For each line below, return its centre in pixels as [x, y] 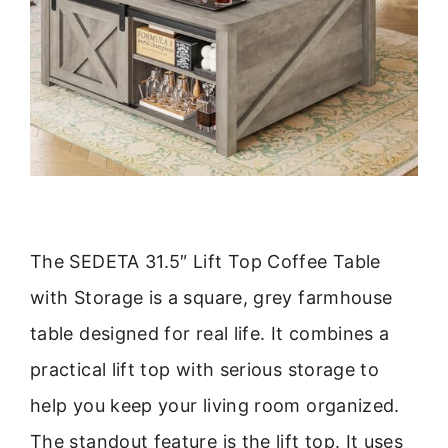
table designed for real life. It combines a [210, 334]
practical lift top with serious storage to [205, 370]
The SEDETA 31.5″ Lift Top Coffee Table [205, 262]
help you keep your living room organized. [215, 406]
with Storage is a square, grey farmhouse [211, 298]
